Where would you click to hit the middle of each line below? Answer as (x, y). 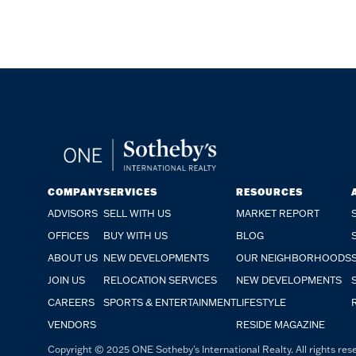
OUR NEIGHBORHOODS (294, 257)
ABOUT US (73, 257)
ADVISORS (73, 213)
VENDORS (72, 324)
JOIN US (66, 280)
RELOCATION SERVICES (160, 280)
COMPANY (75, 192)
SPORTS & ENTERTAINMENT (170, 302)
